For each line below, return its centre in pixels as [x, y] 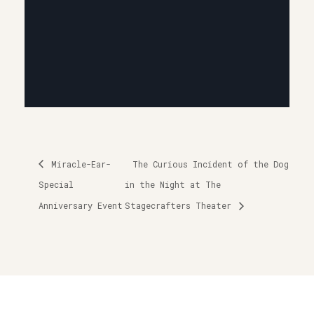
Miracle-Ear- [78, 164]
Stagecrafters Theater [181, 206]
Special [56, 185]
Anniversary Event [81, 206]
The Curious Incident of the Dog [211, 164]
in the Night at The [173, 185]
